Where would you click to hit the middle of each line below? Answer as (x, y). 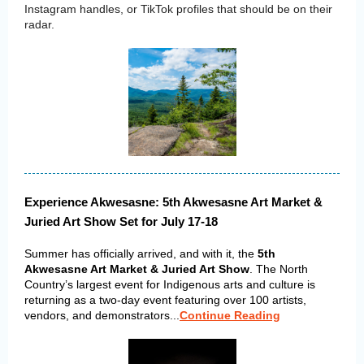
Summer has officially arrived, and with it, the (141, 253)
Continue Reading (230, 315)
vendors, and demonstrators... (102, 315)
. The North (279, 269)
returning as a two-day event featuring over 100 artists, (165, 300)
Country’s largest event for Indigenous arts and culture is (170, 284)
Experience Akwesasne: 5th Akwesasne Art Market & (173, 202)
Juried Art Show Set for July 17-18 (121, 221)
